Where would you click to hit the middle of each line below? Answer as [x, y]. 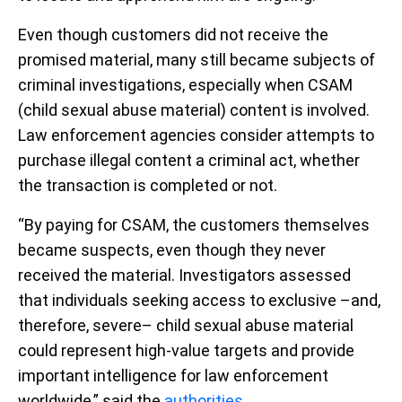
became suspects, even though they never [172, 250]
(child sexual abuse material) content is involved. [194, 110]
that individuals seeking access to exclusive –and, [199, 300]
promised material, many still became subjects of [197, 60]
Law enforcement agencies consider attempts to [196, 135]
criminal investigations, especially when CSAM [185, 85]
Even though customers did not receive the [173, 35]
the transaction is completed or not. [148, 185]
